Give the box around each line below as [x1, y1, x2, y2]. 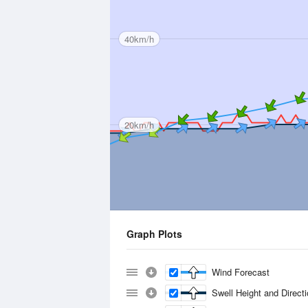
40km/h [124, 32, 154, 45]
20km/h [124, 118, 154, 131]
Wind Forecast [212, 265, 269, 278]
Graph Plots [126, 227, 182, 241]
